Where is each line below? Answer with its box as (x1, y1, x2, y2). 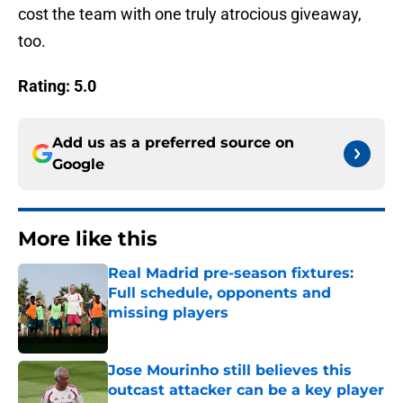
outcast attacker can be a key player (108, 381, 384, 399)
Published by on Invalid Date (107, 323, 264, 338)
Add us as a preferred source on (52, 134, 294, 152)
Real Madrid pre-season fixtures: (108, 264, 354, 282)
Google (52, 156, 104, 174)
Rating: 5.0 (18, 76, 96, 96)
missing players (108, 304, 228, 322)
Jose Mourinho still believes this (108, 362, 352, 380)
